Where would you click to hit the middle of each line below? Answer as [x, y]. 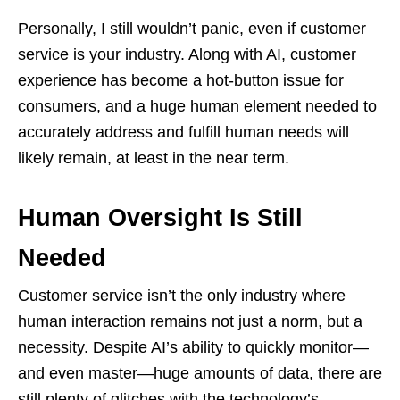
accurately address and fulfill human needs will [183, 132]
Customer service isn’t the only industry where [182, 295]
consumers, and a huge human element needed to [197, 106]
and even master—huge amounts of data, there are [200, 373]
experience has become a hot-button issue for [181, 80]
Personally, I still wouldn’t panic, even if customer [192, 28]
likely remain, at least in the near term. [154, 158]
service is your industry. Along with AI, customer [187, 54]
